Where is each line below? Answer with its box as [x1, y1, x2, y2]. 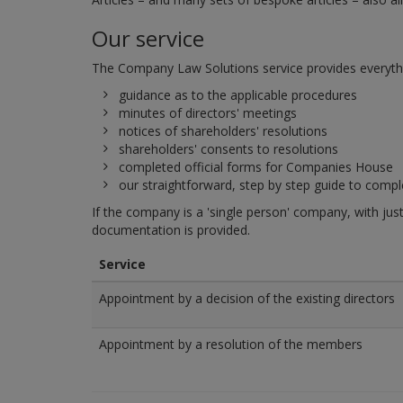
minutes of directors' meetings [119, 104, 297, 122]
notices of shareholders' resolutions [119, 122, 327, 140]
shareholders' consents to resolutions [119, 140, 338, 158]
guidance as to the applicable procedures [119, 86, 357, 104]
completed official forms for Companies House [119, 158, 393, 176]
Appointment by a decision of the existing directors [99, 290, 395, 308]
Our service [92, 23, 204, 54]
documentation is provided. [92, 221, 250, 239]
